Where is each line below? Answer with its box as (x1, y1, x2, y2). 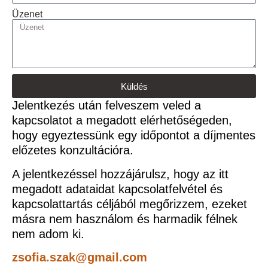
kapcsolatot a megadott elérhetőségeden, (12, 114, 232, 127)
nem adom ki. (12, 227, 84, 240)
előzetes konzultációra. (12, 144, 133, 157)
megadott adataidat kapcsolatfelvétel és (12, 182, 223, 196)
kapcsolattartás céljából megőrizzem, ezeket (12, 197, 247, 211)
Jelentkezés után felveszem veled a (12, 99, 201, 112)
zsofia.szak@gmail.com (12, 250, 147, 264)
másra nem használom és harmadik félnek (12, 212, 237, 226)
